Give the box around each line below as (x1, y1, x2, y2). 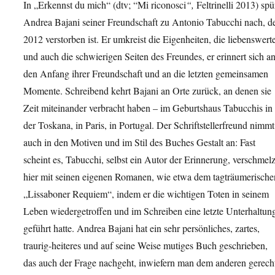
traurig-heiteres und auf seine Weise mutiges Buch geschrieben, (23, 239, 268, 252)
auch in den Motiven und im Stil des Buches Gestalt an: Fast (23, 136, 255, 149)
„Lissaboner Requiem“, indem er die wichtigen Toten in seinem (23, 187, 269, 201)
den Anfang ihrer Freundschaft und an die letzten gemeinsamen (23, 67, 268, 80)
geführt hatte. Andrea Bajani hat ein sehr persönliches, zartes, (23, 222, 260, 235)
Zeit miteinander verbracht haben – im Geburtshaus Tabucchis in (23, 101, 273, 115)
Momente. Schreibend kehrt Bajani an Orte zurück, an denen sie (23, 84, 271, 98)
